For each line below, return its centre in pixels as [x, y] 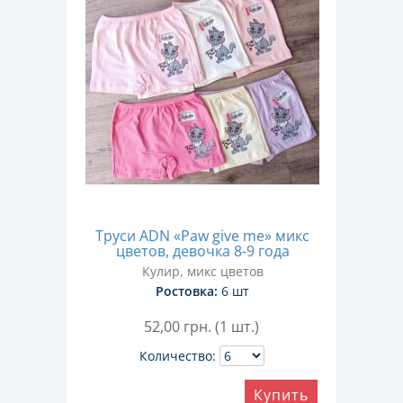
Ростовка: [187, 291]
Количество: [177, 356]
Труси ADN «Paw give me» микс [202, 236]
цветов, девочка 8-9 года [202, 251]
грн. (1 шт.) [221, 327]
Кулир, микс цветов [202, 271]
